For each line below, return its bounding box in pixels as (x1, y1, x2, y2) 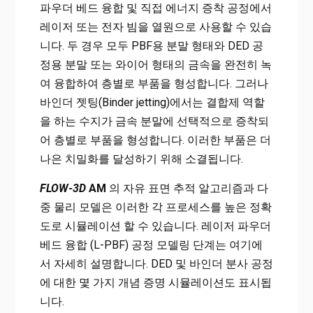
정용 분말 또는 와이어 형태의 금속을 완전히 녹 (39, 58, 272, 72)
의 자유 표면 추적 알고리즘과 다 (105, 182, 268, 196)
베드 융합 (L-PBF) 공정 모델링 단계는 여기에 (39, 238, 263, 252)
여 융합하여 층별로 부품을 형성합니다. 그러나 (39, 77, 268, 91)
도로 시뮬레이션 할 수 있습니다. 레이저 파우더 (39, 219, 271, 233)
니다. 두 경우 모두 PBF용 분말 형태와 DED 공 (39, 39, 263, 53)
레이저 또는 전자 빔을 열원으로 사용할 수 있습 (39, 20, 272, 34)
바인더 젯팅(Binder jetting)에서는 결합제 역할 (39, 96, 265, 110)
